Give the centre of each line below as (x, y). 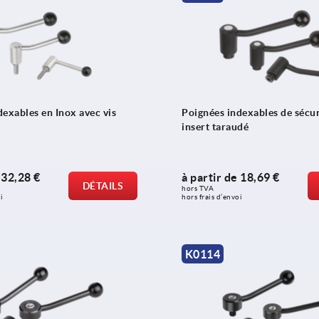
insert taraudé (215, 127)
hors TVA (199, 189)
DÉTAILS (103, 186)
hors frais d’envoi (212, 197)
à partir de (211, 178)
